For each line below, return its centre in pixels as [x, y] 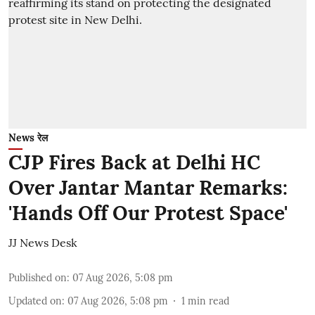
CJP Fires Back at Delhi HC [134, 162]
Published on [38, 277]
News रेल [28, 137]
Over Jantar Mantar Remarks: [148, 187]
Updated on [35, 301]
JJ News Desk [43, 242]
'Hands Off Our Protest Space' [148, 213]
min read [208, 301]
